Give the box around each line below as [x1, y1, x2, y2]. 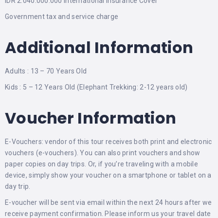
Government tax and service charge [5, 13, 119, 20]
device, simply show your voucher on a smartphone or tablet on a [5, 171, 212, 179]
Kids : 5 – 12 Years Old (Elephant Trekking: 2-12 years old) [5, 83, 188, 91]
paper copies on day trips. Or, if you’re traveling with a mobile [5, 160, 198, 168]
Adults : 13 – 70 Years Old [5, 67, 87, 75]
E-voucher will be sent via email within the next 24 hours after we [5, 199, 212, 206]
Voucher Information [5, 107, 177, 129]
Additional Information [5, 36, 194, 58]
